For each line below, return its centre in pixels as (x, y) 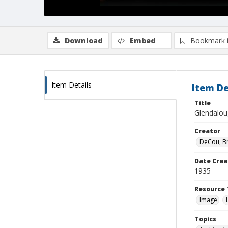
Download (84, 40)
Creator (207, 131)
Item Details (72, 85)
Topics (205, 219)
